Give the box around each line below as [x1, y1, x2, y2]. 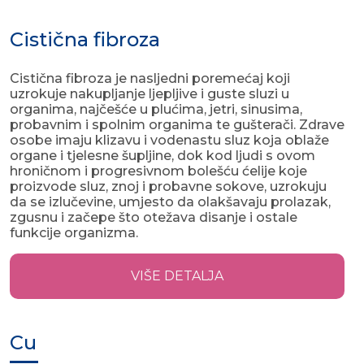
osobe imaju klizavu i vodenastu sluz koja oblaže [10, 132, 329, 149]
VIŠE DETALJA [131, 268, 223, 284]
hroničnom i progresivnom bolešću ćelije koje [10, 163, 307, 180]
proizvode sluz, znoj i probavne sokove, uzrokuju [10, 179, 327, 195]
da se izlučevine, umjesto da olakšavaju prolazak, [10, 194, 331, 210]
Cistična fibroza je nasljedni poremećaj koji [10, 71, 290, 87]
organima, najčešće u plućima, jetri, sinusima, [10, 102, 302, 118]
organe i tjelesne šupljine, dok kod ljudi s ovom [10, 148, 315, 164]
